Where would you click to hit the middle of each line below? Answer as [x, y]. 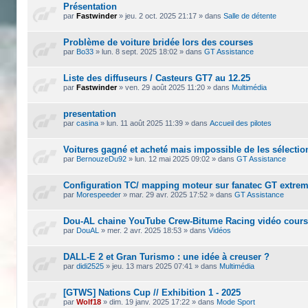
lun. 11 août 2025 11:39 [145, 123]
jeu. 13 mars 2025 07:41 [153, 266]
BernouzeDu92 [102, 159]
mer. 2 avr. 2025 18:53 [145, 231]
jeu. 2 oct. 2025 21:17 [161, 16]
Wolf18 [89, 302]
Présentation [90, 7]
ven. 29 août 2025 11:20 [165, 88]
